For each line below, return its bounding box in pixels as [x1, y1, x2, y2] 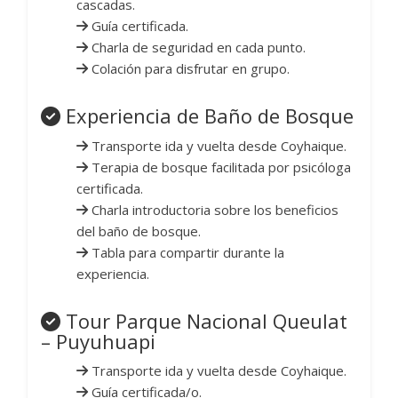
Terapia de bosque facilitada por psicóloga [88, 158, 351, 177]
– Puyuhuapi [41, 328, 155, 355]
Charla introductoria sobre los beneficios [88, 201, 338, 219]
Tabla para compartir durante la [88, 243, 284, 262]
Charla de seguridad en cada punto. [88, 38, 306, 57]
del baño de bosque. [76, 222, 201, 241]
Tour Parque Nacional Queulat [60, 307, 347, 335]
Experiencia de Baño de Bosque [60, 102, 354, 130]
